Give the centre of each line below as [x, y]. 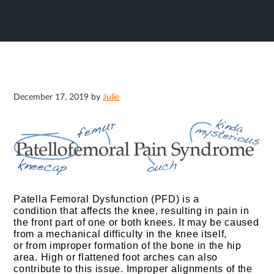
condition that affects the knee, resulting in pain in [131, 210]
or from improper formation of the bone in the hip [128, 245]
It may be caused [219, 222]
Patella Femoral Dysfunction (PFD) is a [106, 199]
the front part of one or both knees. [96, 222]
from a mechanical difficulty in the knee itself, [120, 234]
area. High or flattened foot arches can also [116, 257]
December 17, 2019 [51, 97]
